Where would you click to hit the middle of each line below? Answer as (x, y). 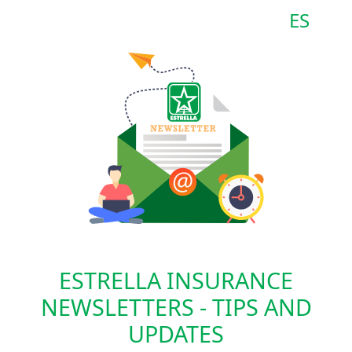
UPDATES (176, 333)
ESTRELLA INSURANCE (176, 280)
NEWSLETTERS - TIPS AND (176, 306)
